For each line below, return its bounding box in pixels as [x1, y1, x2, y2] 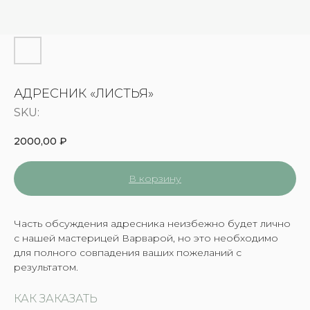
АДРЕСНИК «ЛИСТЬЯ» [14, 86, 154, 101]
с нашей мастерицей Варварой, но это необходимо [14, 231, 278, 244]
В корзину [129, 172, 181, 185]
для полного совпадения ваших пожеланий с [14, 246, 241, 259]
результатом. [14, 260, 78, 273]
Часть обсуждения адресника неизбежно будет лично [14, 217, 291, 230]
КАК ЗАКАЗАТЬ [14, 291, 98, 305]
